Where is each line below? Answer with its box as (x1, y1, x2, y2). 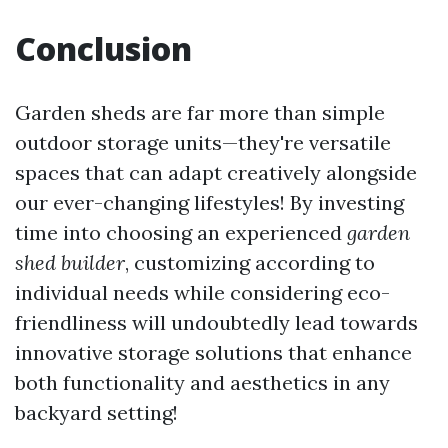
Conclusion (15, 26, 192, 70)
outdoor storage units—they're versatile (15, 129, 391, 155)
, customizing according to (125, 249, 375, 275)
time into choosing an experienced (15, 219, 347, 245)
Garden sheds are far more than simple (15, 99, 385, 125)
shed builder (15, 249, 125, 275)
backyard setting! (15, 399, 178, 425)
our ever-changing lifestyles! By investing (15, 189, 404, 215)
